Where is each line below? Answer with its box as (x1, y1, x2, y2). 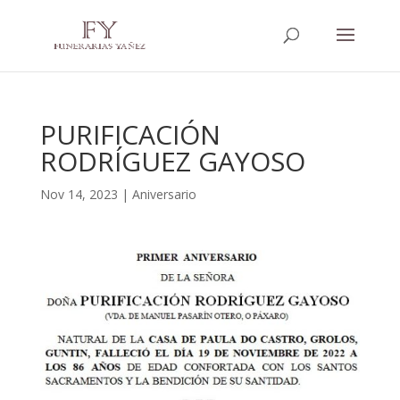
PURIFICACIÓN (39, 116, 221, 153)
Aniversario (131, 186, 196, 203)
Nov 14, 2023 (39, 186, 118, 203)
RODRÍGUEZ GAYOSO (39, 143, 305, 179)
